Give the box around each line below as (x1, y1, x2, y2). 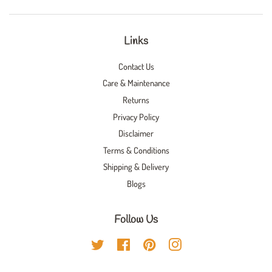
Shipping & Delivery (103, 161, 169, 172)
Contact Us (118, 60, 154, 72)
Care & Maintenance (102, 77, 170, 89)
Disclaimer (118, 127, 154, 139)
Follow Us (114, 212, 158, 227)
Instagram (181, 239, 215, 250)
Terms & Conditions (103, 144, 169, 155)
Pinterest (155, 239, 187, 250)
